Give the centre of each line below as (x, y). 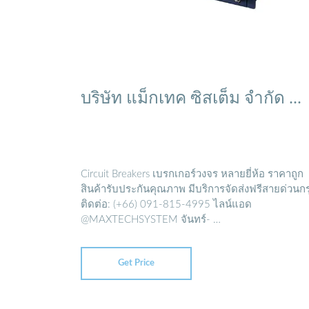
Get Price (136, 263)
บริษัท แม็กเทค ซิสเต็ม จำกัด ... (191, 97)
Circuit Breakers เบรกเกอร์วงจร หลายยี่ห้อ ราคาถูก (192, 175)
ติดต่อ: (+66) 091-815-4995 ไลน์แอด (166, 205)
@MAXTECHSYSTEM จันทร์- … (151, 220)
